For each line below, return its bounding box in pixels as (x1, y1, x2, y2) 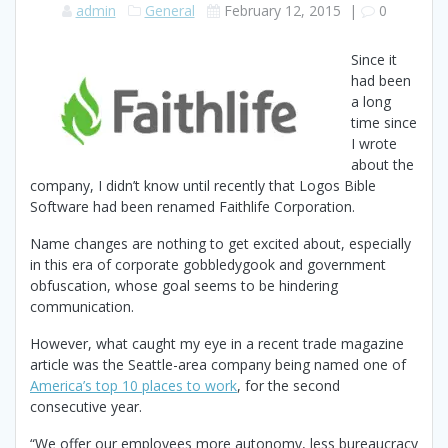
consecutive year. (30, 397, 142, 417)
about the (351, 155, 414, 175)
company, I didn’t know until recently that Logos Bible (30, 176, 376, 196)
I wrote (351, 134, 397, 154)
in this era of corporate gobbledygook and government (30, 255, 386, 275)
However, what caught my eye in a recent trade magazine (30, 334, 404, 354)
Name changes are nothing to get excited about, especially (30, 234, 411, 254)
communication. (30, 297, 134, 317)
